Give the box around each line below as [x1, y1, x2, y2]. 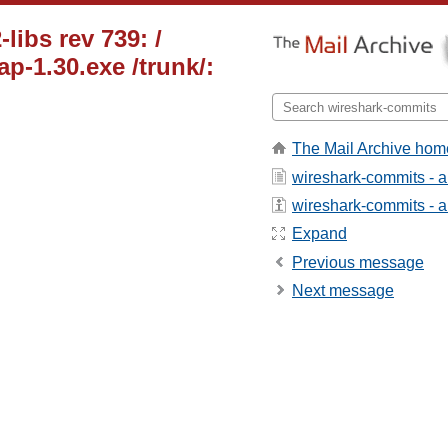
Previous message [292, 253, 424, 271]
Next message [292, 282, 394, 300]
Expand [292, 225, 347, 243]
